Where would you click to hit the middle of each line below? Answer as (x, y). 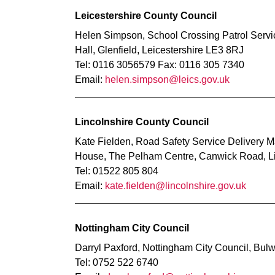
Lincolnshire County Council (142, 122)
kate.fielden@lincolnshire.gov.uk (176, 186)
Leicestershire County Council (146, 16)
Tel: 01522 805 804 (117, 171)
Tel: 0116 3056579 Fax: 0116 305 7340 (160, 65)
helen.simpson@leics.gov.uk (167, 79)
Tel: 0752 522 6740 (117, 262)
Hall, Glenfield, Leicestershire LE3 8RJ (159, 50)
